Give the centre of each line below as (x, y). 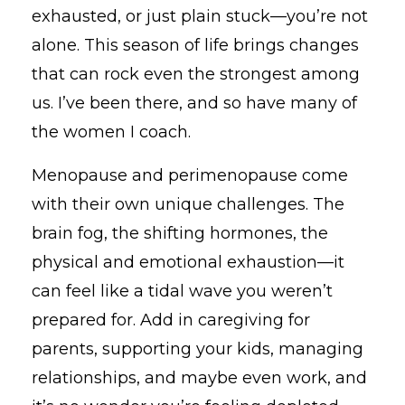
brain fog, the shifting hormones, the (180, 233)
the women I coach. (111, 132)
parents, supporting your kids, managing (198, 348)
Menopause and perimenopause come (190, 175)
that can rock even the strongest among (196, 74)
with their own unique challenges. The (188, 204)
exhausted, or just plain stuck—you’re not (200, 16)
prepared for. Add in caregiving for (171, 320)
